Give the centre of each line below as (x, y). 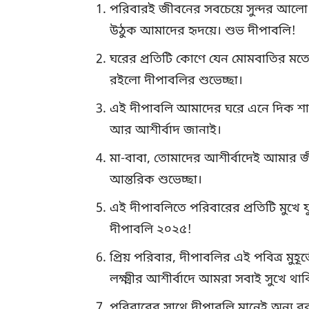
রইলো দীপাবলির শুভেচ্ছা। (176, 81)
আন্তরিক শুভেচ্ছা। (156, 180)
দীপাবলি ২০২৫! (151, 230)
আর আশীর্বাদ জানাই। (166, 131)
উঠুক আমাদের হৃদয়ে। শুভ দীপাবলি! (203, 31)
